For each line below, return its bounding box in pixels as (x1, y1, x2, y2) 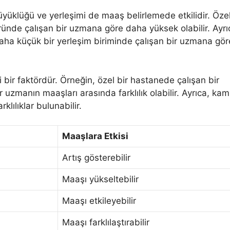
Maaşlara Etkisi (62, 131, 128, 141)
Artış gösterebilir (62, 152, 130, 163)
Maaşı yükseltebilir (62, 174, 139, 184)
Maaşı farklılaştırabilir (62, 217, 149, 227)
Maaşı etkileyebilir (62, 196, 136, 206)
